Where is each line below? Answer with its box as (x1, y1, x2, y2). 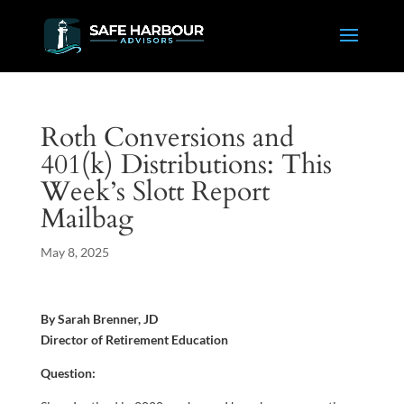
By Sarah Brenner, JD (40, 311, 158, 326)
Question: (40, 365, 96, 381)
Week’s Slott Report (40, 173, 270, 210)
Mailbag (40, 200, 133, 237)
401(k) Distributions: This (40, 146, 332, 183)
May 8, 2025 (40, 244, 109, 260)
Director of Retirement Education (40, 332, 228, 347)
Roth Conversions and (40, 119, 294, 156)
